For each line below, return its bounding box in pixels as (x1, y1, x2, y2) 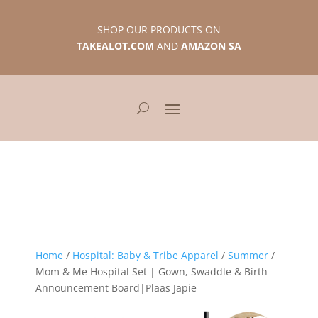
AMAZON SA (180, 39, 241, 53)
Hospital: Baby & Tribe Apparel (72, 248, 219, 262)
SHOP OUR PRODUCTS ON (97, 23, 221, 36)
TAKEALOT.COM (76, 39, 154, 53)
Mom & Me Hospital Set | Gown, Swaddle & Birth (35, 265, 268, 278)
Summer (228, 248, 268, 262)
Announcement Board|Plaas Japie (35, 281, 197, 295)
